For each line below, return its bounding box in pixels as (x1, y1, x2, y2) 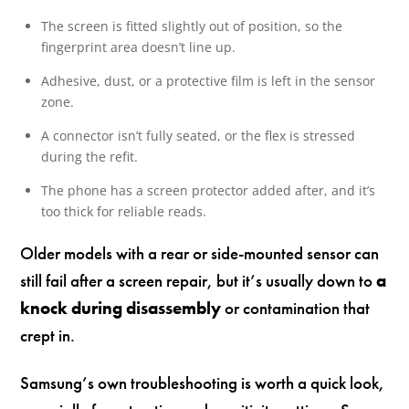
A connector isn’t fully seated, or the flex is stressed (40, 127, 355, 145)
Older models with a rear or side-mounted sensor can (20, 241, 380, 265)
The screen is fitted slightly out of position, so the (40, 17, 342, 36)
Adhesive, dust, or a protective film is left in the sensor (40, 72, 375, 90)
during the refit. (40, 148, 138, 166)
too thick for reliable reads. (40, 203, 206, 221)
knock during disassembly (20, 296, 222, 320)
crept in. (20, 323, 76, 347)
